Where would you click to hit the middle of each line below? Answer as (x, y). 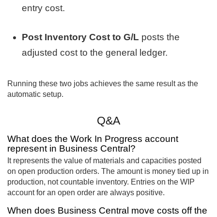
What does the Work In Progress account (93, 139)
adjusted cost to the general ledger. (95, 53)
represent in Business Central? (71, 149)
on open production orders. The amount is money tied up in (108, 171)
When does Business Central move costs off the (107, 210)
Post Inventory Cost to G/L (81, 37)
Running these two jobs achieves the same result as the (103, 83)
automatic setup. (35, 94)
